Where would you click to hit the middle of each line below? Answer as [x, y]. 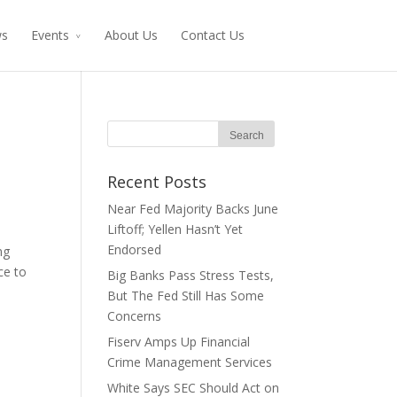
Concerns [134, 316]
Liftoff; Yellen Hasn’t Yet [175, 229]
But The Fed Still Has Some [186, 296]
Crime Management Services [190, 362]
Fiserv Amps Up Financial [179, 342]
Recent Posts [157, 182]
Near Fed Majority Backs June [193, 209]
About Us [131, 35]
